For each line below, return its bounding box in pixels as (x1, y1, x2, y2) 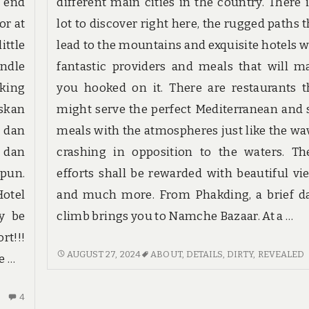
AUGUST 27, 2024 (66, 249, 141, 259)
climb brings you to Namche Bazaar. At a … (57, 208, 294, 223)
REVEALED (257, 249, 305, 259)
